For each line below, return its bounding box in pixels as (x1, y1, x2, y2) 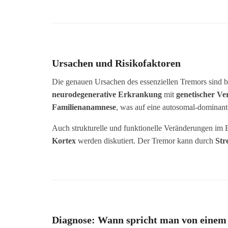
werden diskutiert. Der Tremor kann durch (76, 136, 215, 145)
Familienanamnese (52, 102, 116, 111)
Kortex (52, 136, 76, 145)
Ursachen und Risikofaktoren (52, 57, 181, 69)
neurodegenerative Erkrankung (52, 90, 162, 99)
